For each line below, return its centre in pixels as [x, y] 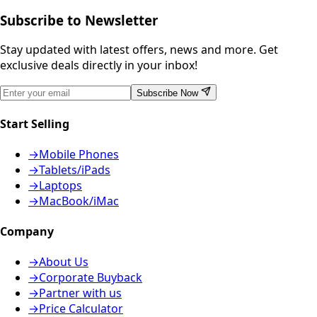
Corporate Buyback [91, 278]
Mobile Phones [79, 154]
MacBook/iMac [79, 201]
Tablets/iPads [75, 169]
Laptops [60, 185]
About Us [64, 262]
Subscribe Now [167, 93]
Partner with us [80, 293]
